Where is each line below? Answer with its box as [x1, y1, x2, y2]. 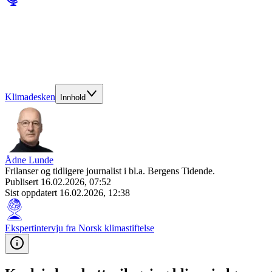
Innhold [60, 93, 86, 102]
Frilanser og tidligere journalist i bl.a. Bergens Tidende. [5, 166, 215, 176]
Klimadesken [5, 92, 55, 102]
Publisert [5, 177, 41, 187]
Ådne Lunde [5, 155, 53, 165]
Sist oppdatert [5, 188, 59, 198]
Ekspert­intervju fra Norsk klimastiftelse [5, 223, 154, 233]
